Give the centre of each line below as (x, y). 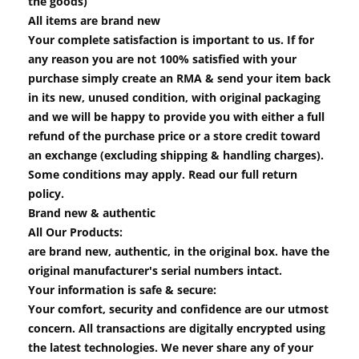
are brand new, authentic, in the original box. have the (179, 251)
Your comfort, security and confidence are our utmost (178, 309)
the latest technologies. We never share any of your (171, 347)
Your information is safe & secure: (122, 289)
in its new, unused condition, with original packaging (174, 97)
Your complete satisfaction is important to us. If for (171, 39)
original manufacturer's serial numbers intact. (155, 270)
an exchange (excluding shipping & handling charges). (176, 155)
